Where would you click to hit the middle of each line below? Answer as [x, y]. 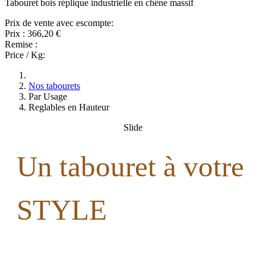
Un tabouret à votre [130, 166]
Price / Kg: [25, 55]
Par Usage [48, 96]
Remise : [21, 44]
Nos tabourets [54, 85]
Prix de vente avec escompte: [59, 23]
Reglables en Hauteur [69, 107]
